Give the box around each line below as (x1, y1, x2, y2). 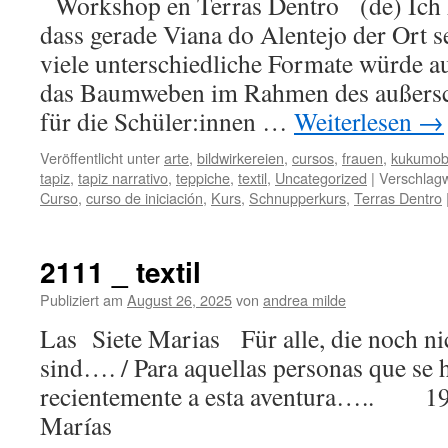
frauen (342, 147, 383, 168)
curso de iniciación (86, 187, 203, 208)
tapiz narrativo (78, 167, 168, 188)
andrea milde (263, 289, 346, 310)
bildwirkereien (197, 147, 284, 168)
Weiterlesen (294, 104, 418, 138)
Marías (40, 408, 142, 442)
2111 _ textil (40, 251, 201, 292)
